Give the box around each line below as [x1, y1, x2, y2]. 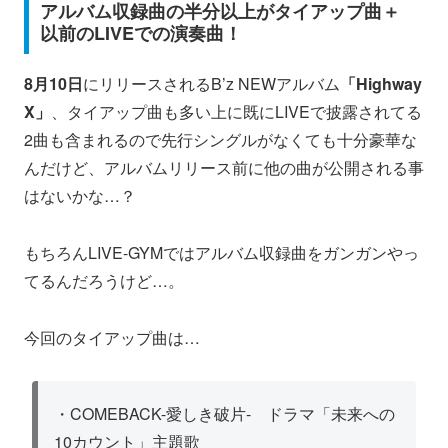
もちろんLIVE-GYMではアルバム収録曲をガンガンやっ [24, 241, 419, 265]
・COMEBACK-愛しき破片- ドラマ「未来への [54, 402, 395, 426]
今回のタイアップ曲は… [24, 326, 200, 350]
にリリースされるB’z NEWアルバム [83, 72, 340, 96]
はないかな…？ [24, 184, 136, 208]
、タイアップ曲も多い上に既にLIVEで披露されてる [51, 100, 422, 124]
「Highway [340, 72, 422, 96]
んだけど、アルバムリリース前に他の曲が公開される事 [24, 156, 424, 180]
